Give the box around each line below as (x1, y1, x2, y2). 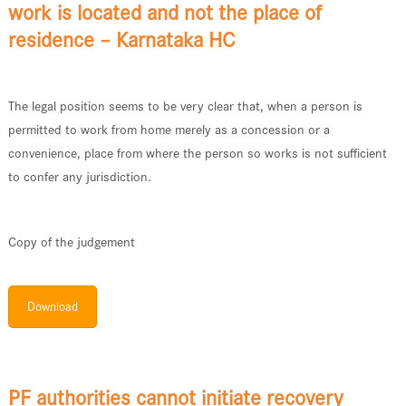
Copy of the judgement (7, 234, 135, 251)
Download (26, 299, 78, 315)
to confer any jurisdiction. (7, 169, 151, 186)
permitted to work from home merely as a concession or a (7, 121, 330, 139)
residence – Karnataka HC (7, 27, 235, 53)
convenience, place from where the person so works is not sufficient (7, 145, 387, 162)
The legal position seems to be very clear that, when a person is (7, 98, 362, 115)
